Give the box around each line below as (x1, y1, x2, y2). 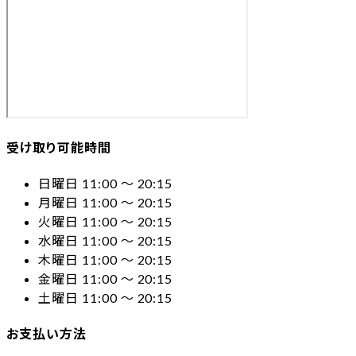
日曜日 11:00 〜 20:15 (38, 176, 173, 192)
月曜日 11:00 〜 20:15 (38, 195, 173, 211)
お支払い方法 (6, 326, 87, 342)
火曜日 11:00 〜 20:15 (38, 214, 173, 230)
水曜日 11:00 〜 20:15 (38, 233, 173, 249)
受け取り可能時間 (6, 139, 111, 155)
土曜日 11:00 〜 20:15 (38, 290, 173, 306)
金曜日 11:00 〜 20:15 (38, 271, 173, 287)
